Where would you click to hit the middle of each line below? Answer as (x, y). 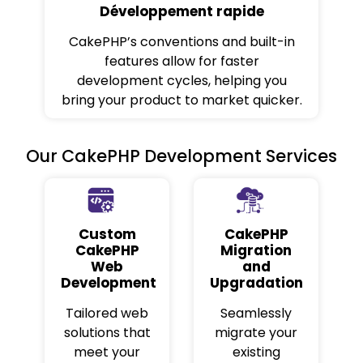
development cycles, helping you (181, 81)
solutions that (107, 333)
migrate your (256, 333)
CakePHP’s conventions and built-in (181, 42)
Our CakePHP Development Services (181, 156)
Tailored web (107, 314)
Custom (107, 235)
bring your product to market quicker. (181, 100)
